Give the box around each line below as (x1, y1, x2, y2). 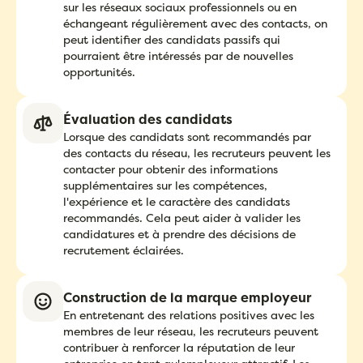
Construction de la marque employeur (63, 288, 311, 306)
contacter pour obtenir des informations (63, 160, 278, 177)
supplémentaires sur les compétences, (63, 177, 267, 193)
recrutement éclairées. (63, 241, 184, 258)
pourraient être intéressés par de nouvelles (63, 47, 293, 63)
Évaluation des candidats (63, 109, 233, 128)
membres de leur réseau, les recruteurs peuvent (63, 322, 318, 339)
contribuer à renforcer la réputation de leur (63, 339, 295, 355)
